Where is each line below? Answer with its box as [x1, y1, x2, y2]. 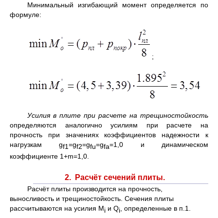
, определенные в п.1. [120, 204, 191, 212]
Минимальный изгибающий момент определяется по [27, 1, 208, 9]
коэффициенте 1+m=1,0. [10, 152, 89, 160]
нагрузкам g [10, 141, 63, 148]
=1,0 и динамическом [109, 141, 209, 148]
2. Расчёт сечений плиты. [65, 173, 165, 182]
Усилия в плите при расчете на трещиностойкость [27, 111, 208, 119]
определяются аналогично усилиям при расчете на [10, 121, 208, 129]
